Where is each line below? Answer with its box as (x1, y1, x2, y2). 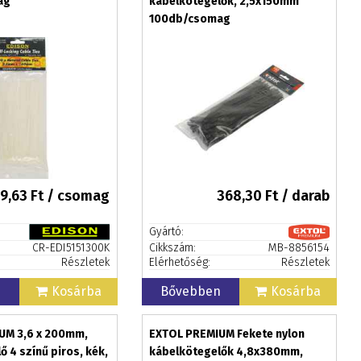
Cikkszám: (148, 241, 196, 255)
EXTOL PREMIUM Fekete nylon (148, 327, 305, 341)
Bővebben (160, 284, 221, 299)
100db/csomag (148, 12, 230, 26)
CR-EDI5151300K (32, 241, 110, 255)
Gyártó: (148, 225, 184, 239)
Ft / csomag (27, 187, 110, 205)
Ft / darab (261, 187, 330, 205)
